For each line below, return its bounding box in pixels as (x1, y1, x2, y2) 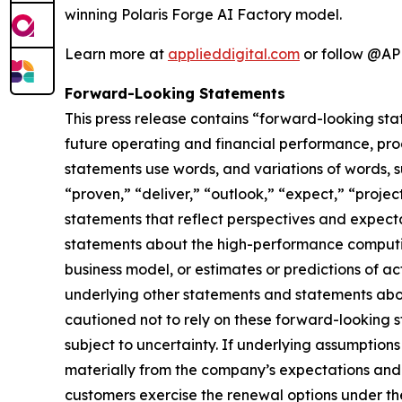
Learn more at (65, 45, 168, 63)
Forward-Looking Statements (65, 84, 285, 102)
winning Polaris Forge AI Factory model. (65, 5, 342, 23)
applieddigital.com (168, 45, 300, 63)
